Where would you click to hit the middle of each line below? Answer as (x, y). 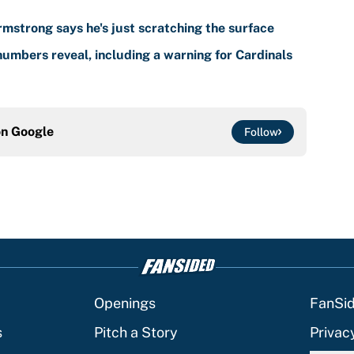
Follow (261, 132)
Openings (125, 303)
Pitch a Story (136, 333)
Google (32, 132)
